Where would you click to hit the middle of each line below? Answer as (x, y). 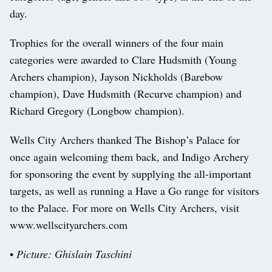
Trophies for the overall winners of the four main (117, 43)
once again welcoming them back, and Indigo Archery (129, 157)
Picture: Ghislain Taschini (74, 254)
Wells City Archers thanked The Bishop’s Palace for (125, 140)
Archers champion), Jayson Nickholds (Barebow (116, 77)
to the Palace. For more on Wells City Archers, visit (124, 208)
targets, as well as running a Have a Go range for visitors (134, 191)
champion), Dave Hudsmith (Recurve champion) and (126, 94)
